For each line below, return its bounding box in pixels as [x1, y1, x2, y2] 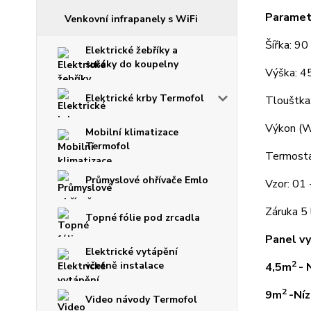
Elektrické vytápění [85, 245, 178, 259]
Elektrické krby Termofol [85, 92, 204, 106]
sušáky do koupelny [85, 58, 178, 72]
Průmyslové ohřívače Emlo [85, 174, 208, 187]
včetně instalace [85, 259, 164, 273]
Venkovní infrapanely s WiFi [65, 12, 198, 26]
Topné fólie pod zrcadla [85, 211, 200, 225]
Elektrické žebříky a [85, 44, 178, 58]
